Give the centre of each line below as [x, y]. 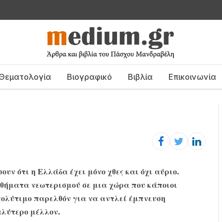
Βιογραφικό [89, 77]
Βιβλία [140, 77]
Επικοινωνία [192, 77]
